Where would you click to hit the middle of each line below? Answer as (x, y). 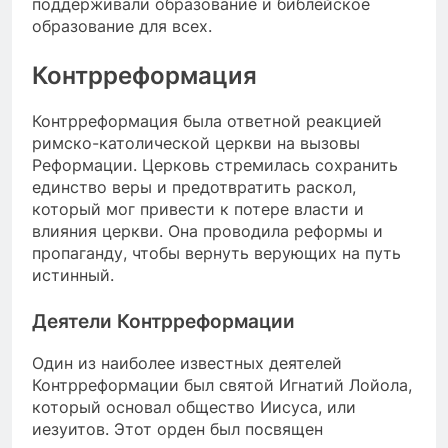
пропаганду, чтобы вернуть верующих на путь (216, 253)
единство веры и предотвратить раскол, (194, 187)
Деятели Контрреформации (163, 322)
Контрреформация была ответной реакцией (207, 121)
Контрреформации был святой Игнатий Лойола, (222, 385)
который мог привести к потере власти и (198, 209)
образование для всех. (122, 26)
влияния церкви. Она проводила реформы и (207, 231)
